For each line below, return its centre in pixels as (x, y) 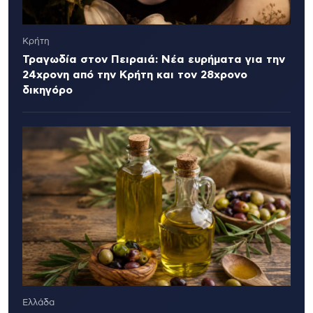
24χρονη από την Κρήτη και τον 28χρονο (135, 75)
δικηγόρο (48, 90)
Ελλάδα (38, 303)
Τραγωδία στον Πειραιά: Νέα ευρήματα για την (154, 60)
